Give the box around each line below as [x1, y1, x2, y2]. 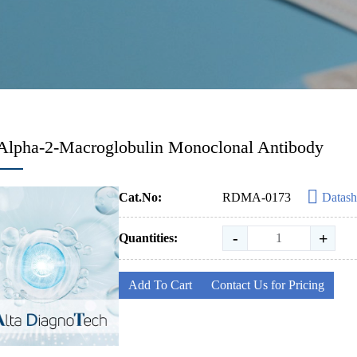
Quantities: [119, 231, 178, 245]
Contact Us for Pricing [211, 278, 325, 292]
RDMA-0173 [222, 190, 292, 204]
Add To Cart [128, 278, 193, 292]
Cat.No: [119, 190, 163, 204]
